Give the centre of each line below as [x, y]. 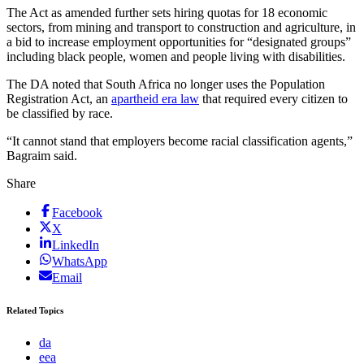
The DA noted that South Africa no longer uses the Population [166, 84]
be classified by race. [60, 114]
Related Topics [35, 311]
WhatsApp [80, 262]
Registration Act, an [59, 99]
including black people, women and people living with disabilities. [176, 57]
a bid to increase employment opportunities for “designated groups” [179, 42]
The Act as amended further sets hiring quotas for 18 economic [167, 13]
